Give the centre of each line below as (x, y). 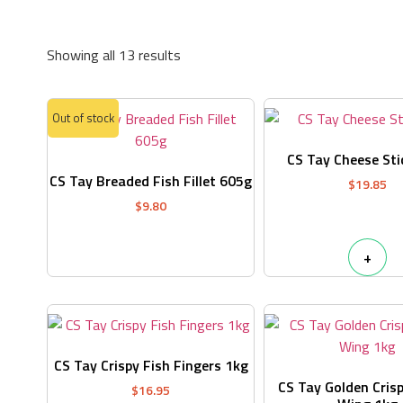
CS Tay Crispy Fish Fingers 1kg (151, 366)
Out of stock (83, 118)
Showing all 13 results (114, 55)
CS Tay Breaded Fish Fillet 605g (151, 181)
